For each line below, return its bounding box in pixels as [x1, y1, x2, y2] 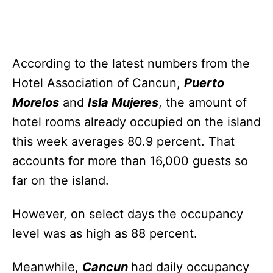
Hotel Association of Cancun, [12, 75, 184, 90]
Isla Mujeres [88, 94, 158, 110]
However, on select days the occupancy [12, 206, 243, 221]
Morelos [12, 94, 59, 110]
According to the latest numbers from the [12, 55, 250, 71]
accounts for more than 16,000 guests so [12, 153, 248, 168]
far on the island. [12, 172, 109, 188]
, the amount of [158, 94, 247, 110]
